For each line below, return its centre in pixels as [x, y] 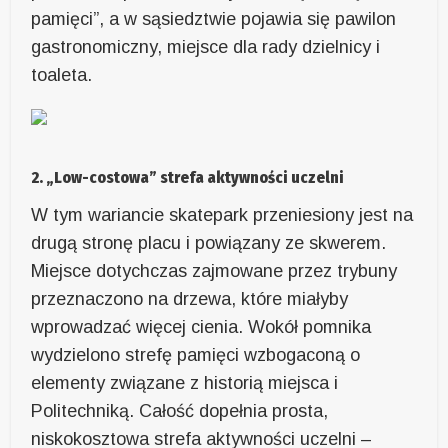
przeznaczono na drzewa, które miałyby [190, 299]
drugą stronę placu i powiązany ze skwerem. [209, 243]
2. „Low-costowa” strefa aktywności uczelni [188, 178]
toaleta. [62, 75]
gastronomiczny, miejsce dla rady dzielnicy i [206, 47]
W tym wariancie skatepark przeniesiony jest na [222, 215]
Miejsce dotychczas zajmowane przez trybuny [214, 271]
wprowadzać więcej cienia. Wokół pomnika [201, 327]
